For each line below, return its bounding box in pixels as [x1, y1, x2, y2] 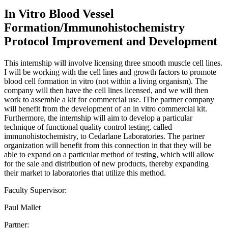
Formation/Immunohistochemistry [4, 20, 185, 34]
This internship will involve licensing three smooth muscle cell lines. [4, 58, 222, 67]
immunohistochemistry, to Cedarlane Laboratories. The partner [4, 131, 205, 140]
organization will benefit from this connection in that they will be [4, 140, 211, 150]
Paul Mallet [4, 203, 41, 212]
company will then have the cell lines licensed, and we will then [4, 85, 208, 95]
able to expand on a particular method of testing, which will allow [4, 150, 214, 159]
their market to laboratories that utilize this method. [4, 168, 166, 177]
